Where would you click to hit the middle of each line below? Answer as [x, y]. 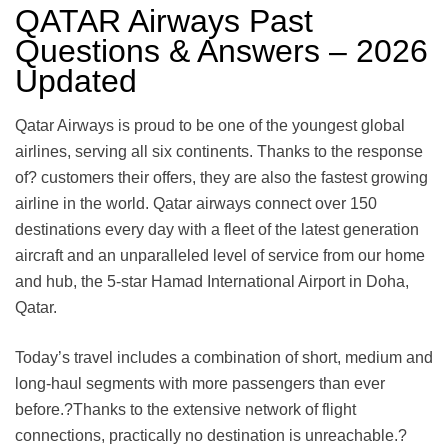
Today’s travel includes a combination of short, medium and [224, 358]
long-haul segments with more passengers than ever [200, 384]
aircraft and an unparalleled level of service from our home [220, 256]
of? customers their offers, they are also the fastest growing [221, 178]
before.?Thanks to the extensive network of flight [185, 410]
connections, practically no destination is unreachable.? [211, 436]
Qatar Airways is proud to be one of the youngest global [210, 126]
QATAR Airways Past [164, 20]
